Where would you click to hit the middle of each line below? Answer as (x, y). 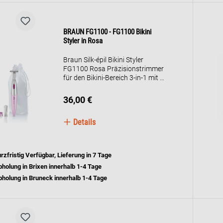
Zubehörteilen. (85, 87)
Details (84, 122)
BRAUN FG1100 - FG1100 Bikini (108, 32)
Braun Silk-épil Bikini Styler (104, 60)
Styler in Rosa (83, 41)
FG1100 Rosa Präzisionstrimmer (114, 69)
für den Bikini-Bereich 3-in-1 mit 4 (114, 78)
